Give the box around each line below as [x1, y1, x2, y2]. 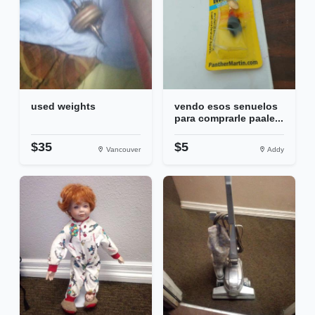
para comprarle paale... [174, 112, 283, 124]
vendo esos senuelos [174, 101, 278, 112]
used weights [31, 101, 96, 112]
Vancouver [104, 146, 141, 154]
